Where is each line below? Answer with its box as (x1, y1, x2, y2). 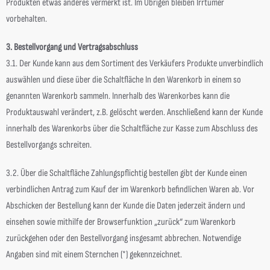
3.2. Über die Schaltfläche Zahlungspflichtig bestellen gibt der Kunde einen (6, 168, 247, 179)
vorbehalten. (6, 13, 47, 25)
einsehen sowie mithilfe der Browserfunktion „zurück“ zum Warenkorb (6, 216, 236, 228)
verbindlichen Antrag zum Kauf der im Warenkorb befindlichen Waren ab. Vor (6, 184, 254, 195)
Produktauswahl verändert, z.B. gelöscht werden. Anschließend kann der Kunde (6, 107, 263, 118)
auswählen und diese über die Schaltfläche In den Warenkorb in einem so (6, 74, 241, 86)
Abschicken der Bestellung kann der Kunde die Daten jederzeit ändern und (6, 200, 245, 212)
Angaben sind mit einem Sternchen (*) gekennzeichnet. (6, 249, 182, 260)
